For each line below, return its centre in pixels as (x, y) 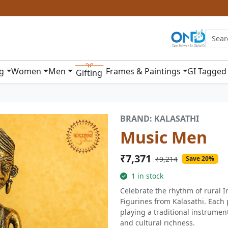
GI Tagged (207, 71)
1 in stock (146, 176)
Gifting (89, 73)
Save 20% (200, 159)
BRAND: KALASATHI (160, 119)
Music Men (164, 137)
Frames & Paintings (143, 71)
